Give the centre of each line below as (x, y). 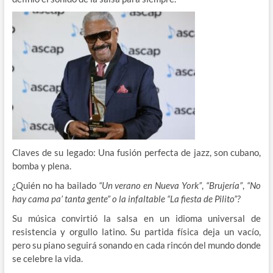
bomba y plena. (41, 165)
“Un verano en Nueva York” (150, 185)
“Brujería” (225, 185)
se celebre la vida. (47, 258)
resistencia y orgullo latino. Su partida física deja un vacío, (136, 231)
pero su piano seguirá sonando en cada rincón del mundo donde (136, 245)
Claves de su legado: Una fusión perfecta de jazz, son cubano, (136, 152)
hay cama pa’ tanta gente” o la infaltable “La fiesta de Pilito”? (126, 198)
